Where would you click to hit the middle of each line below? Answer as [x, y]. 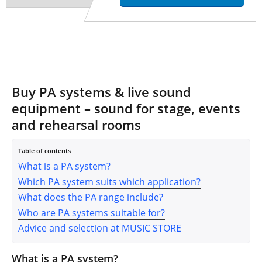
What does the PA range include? [91, 197]
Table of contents [44, 150]
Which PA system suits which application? [109, 182]
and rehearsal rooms [76, 125]
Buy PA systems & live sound [101, 92]
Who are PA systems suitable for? [92, 213]
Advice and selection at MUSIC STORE [100, 228]
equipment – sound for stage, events [126, 108]
